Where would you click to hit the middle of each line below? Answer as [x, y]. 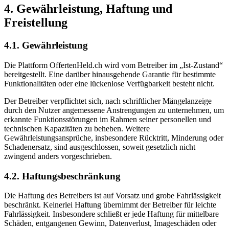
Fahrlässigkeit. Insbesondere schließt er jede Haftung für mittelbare [111, 214]
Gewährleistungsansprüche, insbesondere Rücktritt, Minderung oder [114, 138]
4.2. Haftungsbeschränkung [62, 176]
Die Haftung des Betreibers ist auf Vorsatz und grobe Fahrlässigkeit [112, 196]
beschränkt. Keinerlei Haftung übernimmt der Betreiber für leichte [110, 205]
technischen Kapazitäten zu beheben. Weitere [77, 128]
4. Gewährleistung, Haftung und [88, 9]
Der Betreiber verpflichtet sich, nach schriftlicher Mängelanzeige [108, 101]
